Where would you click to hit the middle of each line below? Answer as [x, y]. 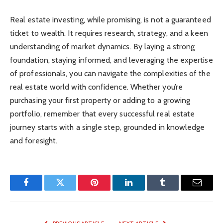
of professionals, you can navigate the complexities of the [110, 74]
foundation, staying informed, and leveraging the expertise [111, 60]
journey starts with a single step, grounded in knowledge [108, 127]
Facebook [43, 190]
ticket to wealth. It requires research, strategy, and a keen [109, 33]
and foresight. [34, 141]
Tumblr [175, 190]
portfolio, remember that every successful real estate [103, 114]
